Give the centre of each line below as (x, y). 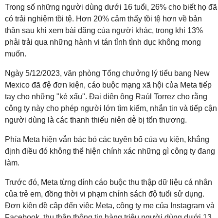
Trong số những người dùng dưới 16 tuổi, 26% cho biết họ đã (111, 7)
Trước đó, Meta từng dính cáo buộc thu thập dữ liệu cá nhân (109, 182)
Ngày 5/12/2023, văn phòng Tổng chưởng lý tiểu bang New (107, 73)
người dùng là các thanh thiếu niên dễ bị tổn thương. (96, 120)
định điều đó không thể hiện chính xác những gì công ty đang (110, 151)
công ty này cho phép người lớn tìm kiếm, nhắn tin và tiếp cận (111, 109)
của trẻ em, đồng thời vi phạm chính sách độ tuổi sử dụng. (105, 194)
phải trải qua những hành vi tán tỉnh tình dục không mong (103, 42)
